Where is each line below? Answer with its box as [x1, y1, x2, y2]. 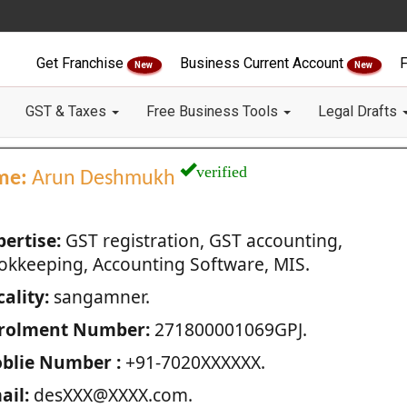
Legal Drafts [318, 103, 401, 120]
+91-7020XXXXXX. [120, 350, 265, 374]
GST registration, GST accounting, [60, 228, 342, 253]
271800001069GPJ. [149, 317, 307, 342]
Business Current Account [180, 55, 347, 72]
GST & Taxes [25, 103, 110, 120]
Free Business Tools [146, 103, 282, 120]
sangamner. [48, 284, 150, 309]
